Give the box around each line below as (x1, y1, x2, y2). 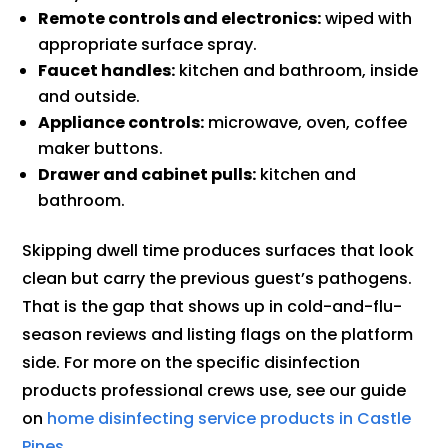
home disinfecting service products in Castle (47, 407, 412, 431)
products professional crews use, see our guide (22, 379, 407, 403)
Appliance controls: (38, 111, 205, 135)
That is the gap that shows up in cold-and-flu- (22, 295, 403, 319)
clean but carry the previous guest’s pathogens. (22, 267, 413, 291)
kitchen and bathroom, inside (175, 59, 419, 83)
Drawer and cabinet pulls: (38, 163, 257, 187)
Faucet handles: (38, 59, 176, 83)
